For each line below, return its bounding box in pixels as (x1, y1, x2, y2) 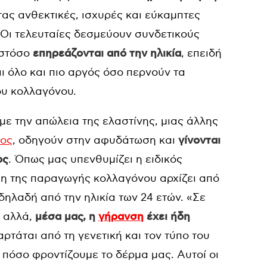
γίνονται (175, 134, 221, 147)
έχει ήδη (144, 210, 190, 223)
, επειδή (181, 47, 222, 60)
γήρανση (98, 210, 144, 223)
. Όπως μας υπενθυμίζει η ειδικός (8, 153, 182, 166)
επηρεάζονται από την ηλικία (30, 47, 181, 60)
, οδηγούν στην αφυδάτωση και (13, 134, 175, 147)
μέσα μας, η (35, 210, 98, 223)
